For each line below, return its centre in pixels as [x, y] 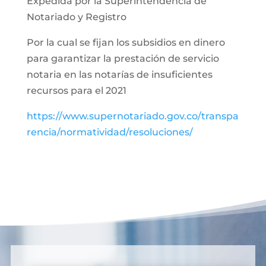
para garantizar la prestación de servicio [123, 58]
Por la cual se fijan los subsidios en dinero [126, 42]
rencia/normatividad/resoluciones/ [110, 132]
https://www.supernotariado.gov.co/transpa [132, 116]
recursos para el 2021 [76, 91]
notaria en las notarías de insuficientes [119, 75]
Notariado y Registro [76, 17]
